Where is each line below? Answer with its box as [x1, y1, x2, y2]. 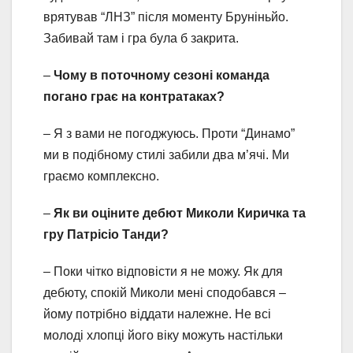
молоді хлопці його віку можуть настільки [43, 329, 283, 342]
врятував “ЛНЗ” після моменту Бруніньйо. [43, 10, 288, 24]
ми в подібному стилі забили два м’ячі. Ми [43, 148, 289, 162]
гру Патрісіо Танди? [43, 228, 169, 241]
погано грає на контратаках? [43, 90, 225, 103]
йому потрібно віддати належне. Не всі [43, 307, 271, 321]
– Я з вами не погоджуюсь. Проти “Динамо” [43, 127, 295, 140]
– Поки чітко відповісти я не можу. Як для [43, 265, 283, 278]
